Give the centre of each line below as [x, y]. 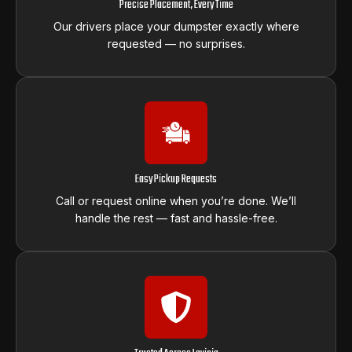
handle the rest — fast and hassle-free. [176, 218]
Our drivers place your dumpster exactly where [176, 27]
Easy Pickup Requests [176, 180]
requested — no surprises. [176, 44]
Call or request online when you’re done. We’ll [176, 201]
